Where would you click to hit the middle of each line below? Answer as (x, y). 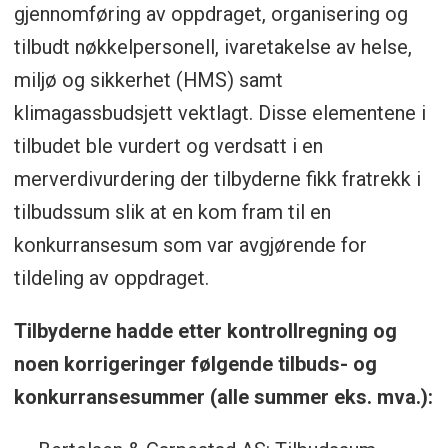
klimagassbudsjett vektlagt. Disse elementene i (219, 113)
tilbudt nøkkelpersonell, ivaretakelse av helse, (212, 47)
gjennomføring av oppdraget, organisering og (210, 14)
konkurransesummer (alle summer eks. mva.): (223, 397)
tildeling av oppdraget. (111, 278)
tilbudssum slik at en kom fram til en (172, 212)
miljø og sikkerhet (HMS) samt (148, 80)
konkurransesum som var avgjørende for (190, 245)
